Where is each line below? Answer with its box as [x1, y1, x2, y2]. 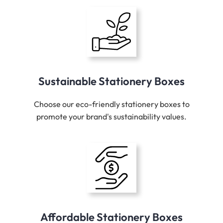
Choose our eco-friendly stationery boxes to [33, 99, 190, 110]
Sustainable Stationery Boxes [38, 74, 185, 89]
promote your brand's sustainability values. [36, 111, 187, 122]
